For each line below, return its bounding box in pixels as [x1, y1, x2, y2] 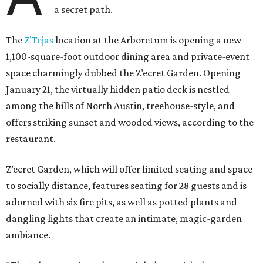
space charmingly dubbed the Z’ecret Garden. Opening [6, 67, 241, 79]
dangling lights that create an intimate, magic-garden [6, 213, 242, 225]
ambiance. [6, 229, 50, 241]
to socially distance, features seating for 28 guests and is [6, 180, 247, 192]
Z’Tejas [24, 34, 53, 46]
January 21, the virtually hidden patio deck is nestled [6, 83, 230, 96]
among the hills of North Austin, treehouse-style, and [6, 100, 235, 112]
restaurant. [6, 133, 56, 145]
